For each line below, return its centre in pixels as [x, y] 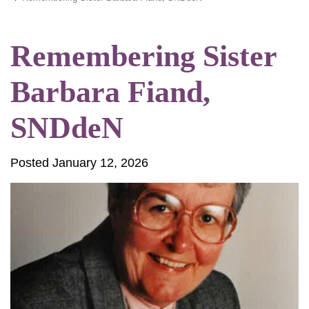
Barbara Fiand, [110, 92]
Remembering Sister [143, 56]
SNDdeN [67, 128]
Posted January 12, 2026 [79, 163]
